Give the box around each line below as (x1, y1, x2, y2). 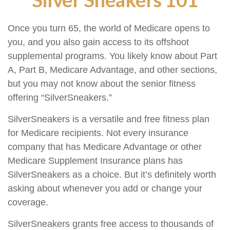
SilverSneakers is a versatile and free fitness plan (8, 114, 209, 124)
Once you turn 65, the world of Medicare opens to (8, 23, 210, 33)
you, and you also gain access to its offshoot (8, 37, 189, 47)
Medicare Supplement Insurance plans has (8, 156, 183, 166)
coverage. (8, 197, 48, 207)
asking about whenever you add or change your (8, 183, 202, 194)
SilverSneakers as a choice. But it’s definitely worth (8, 169, 216, 180)
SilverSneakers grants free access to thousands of (8, 219, 214, 229)
